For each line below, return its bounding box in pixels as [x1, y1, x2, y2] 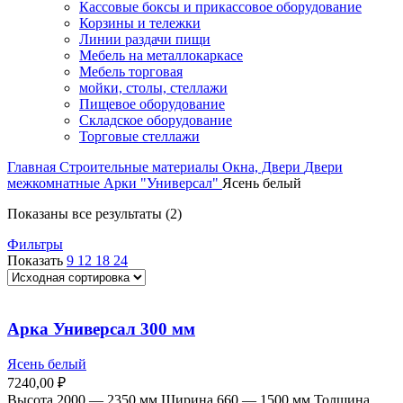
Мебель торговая [79, 64, 183, 80]
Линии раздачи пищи [79, 31, 210, 48]
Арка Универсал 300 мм [7, 319, 195, 339]
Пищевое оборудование [79, 96, 225, 112]
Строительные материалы [59, 159, 222, 175]
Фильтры [7, 237, 63, 253]
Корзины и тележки [79, 15, 201, 31]
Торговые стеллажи [79, 129, 200, 145]
